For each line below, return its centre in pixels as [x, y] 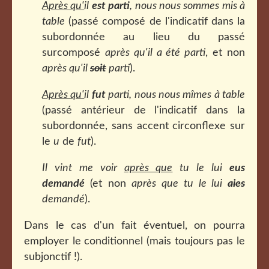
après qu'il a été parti [155, 53]
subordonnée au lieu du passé [144, 37]
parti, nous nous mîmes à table [175, 95]
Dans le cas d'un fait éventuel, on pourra [134, 226]
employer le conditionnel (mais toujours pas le [134, 241]
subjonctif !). [53, 257]
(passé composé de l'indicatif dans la [155, 22]
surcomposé [74, 53]
